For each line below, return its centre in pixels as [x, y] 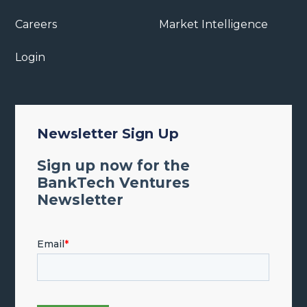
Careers [36, 24]
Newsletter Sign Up [108, 133]
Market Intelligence [213, 24]
